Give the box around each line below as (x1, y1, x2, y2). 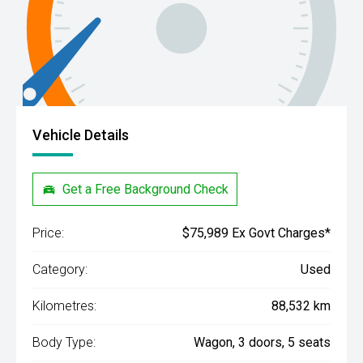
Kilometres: (32, 298, 96, 314)
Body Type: (32, 335, 96, 351)
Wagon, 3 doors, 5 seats (194, 335, 331, 351)
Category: (32, 262, 88, 278)
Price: (32, 225, 64, 241)
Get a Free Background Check (62, 181, 229, 197)
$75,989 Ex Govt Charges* (182, 225, 331, 241)
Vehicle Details (32, 126, 129, 143)
